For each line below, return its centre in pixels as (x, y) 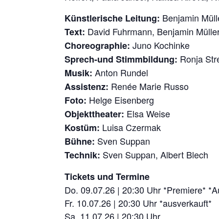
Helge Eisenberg (120, 99)
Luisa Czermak (130, 127)
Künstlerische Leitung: (112, 18)
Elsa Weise (147, 113)
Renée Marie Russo (149, 86)
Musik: (78, 73)
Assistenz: (87, 86)
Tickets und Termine (107, 176)
